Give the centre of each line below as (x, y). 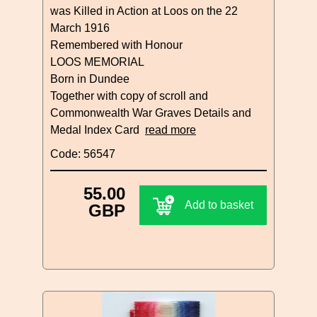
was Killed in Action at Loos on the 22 (144, 11)
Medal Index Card (98, 129)
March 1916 (80, 28)
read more (171, 129)
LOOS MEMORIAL (97, 62)
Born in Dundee (90, 79)
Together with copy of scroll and (129, 96)
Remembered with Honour (116, 45)
